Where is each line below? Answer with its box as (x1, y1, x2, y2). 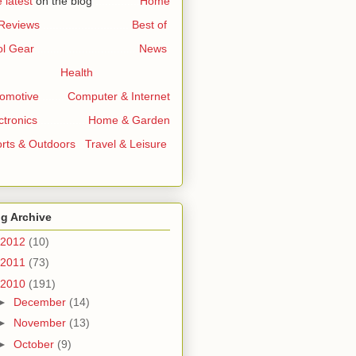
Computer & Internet (68, 90, 170, 103)
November (13, 316, 69, 330)
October (13, 337, 57, 350)
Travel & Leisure (85, 137, 167, 151)
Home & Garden (88, 114, 170, 127)
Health (60, 66, 93, 79)
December (13, 295, 69, 308)
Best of (132, 18, 167, 32)
